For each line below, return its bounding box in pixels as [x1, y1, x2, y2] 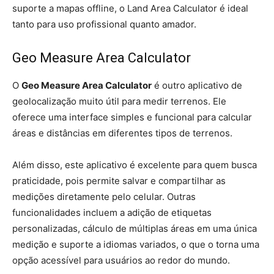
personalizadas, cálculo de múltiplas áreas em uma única [12, 223, 257, 234]
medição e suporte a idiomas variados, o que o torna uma [12, 239, 259, 250]
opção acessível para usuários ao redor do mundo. [12, 254, 230, 266]
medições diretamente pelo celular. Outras [12, 191, 196, 202]
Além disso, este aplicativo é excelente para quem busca [12, 159, 257, 171]
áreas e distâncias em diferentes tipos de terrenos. [12, 127, 232, 139]
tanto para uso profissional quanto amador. [12, 18, 196, 30]
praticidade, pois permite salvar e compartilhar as [12, 175, 226, 187]
